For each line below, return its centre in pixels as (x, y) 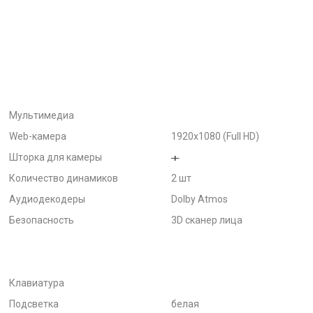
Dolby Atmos (199, 199)
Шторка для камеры (56, 157)
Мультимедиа (42, 115)
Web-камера (38, 136)
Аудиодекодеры (47, 199)
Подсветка (34, 304)
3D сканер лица (207, 220)
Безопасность (42, 220)
